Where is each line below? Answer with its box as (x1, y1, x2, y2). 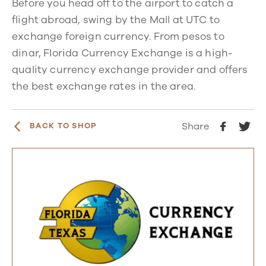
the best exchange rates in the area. (12, 79, 196, 93)
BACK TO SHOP (30, 121, 97, 132)
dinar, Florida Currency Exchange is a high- (12, 46, 233, 60)
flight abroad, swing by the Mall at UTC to (12, 12, 220, 27)
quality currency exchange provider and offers (12, 62, 248, 77)
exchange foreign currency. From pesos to (12, 29, 224, 43)
